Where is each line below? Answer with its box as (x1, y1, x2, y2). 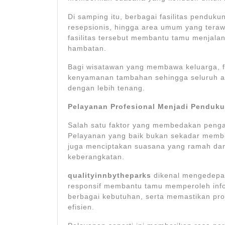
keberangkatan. (68, 153, 125, 161)
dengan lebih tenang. (68, 84, 145, 92)
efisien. (68, 203, 94, 211)
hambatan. (68, 44, 106, 53)
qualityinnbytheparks (68, 171, 151, 180)
